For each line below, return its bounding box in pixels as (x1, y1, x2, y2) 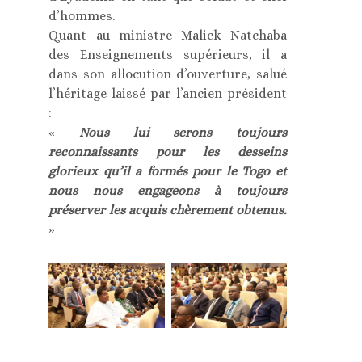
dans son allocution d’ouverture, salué (48, 66, 287, 82)
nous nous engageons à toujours (48, 183, 287, 199)
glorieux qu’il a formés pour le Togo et (48, 163, 287, 179)
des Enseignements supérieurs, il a (48, 47, 287, 63)
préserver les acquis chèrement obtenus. (48, 202, 287, 218)
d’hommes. (48, 8, 116, 24)
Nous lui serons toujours (79, 124, 287, 141)
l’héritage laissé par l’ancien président (48, 86, 287, 102)
